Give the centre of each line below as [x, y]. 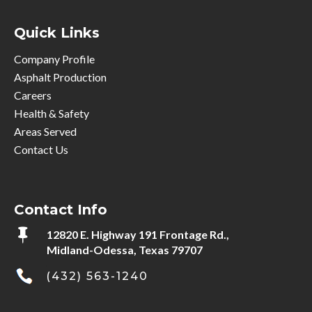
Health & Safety [52, 113]
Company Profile [54, 58]
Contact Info [61, 209]
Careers [33, 95]
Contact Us [41, 149]
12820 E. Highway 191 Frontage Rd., [138, 234]
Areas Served [45, 131]
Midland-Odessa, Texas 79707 [125, 249]
